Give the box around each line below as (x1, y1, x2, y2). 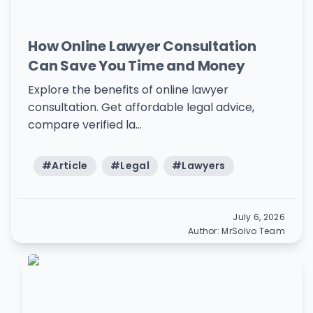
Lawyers (182, 159, 226, 173)
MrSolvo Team (221, 225, 285, 237)
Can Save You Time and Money (28, 56, 245, 75)
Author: (187, 225, 222, 237)
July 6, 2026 (233, 211, 285, 223)
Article (52, 159, 88, 173)
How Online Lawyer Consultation (28, 36, 256, 56)
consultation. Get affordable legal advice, (28, 99, 254, 115)
